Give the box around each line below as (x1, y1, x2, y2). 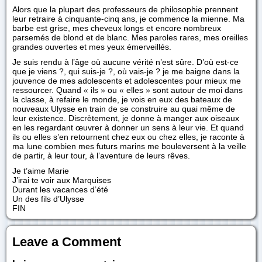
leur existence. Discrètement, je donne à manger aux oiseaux (12, 113, 239, 123)
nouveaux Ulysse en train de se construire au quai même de (12, 104, 235, 113)
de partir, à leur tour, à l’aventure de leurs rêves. (12, 151, 190, 160)
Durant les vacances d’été (12, 185, 108, 194)
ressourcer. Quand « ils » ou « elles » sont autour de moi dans (12, 85, 243, 95)
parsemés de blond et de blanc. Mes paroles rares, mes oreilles (12, 33, 248, 42)
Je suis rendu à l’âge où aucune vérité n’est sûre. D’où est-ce (12, 57, 239, 67)
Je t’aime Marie (12, 166, 69, 175)
